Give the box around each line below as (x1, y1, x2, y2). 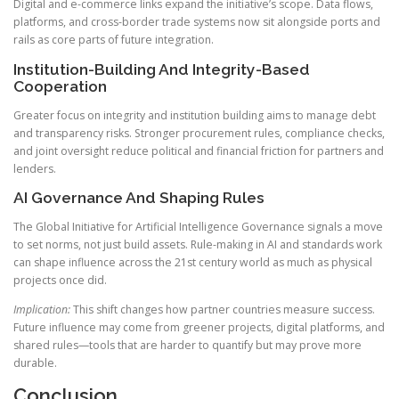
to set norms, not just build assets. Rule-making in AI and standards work (13, 236, 382, 252)
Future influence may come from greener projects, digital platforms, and (13, 320, 385, 336)
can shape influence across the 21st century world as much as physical (13, 254, 372, 270)
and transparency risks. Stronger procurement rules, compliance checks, (13, 125, 385, 141)
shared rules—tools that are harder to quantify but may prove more (13, 338, 362, 354)
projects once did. (13, 272, 107, 288)
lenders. (13, 160, 56, 176)
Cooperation (13, 77, 107, 95)
